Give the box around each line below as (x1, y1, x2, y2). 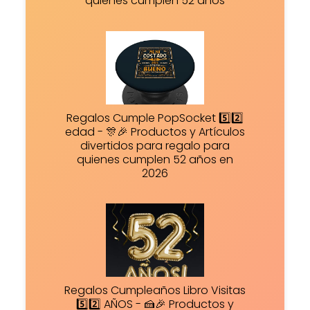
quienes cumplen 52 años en (77, 151, 233, 167)
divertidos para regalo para (80, 137, 230, 154)
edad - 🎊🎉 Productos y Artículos (65, 123, 245, 140)
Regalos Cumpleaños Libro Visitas (64, 282, 246, 299)
